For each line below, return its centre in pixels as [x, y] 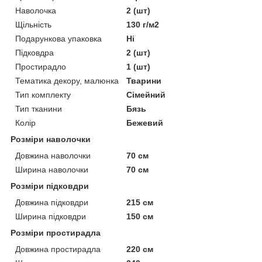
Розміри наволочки [51, 139]
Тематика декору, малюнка [67, 81]
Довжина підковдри [52, 203]
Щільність [33, 25]
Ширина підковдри [51, 217]
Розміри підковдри [50, 186]
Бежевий [145, 123]
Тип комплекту [43, 95]
